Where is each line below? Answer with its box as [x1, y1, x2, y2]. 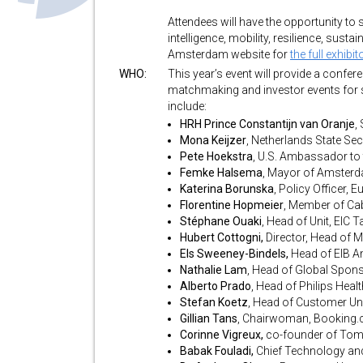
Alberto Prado [180, 280, 251, 293]
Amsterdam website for [168, 48, 290, 61]
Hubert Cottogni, [180, 231, 266, 244]
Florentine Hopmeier [180, 199, 284, 211]
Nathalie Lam [180, 263, 247, 276]
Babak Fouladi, [180, 344, 256, 357]
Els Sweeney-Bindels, [180, 247, 291, 260]
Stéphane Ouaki [180, 215, 262, 228]
